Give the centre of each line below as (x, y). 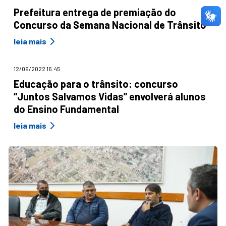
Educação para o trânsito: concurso (96, 83)
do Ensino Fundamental (66, 109)
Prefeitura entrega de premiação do (95, 12)
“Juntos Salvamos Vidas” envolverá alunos (110, 96)
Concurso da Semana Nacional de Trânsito (110, 24)
